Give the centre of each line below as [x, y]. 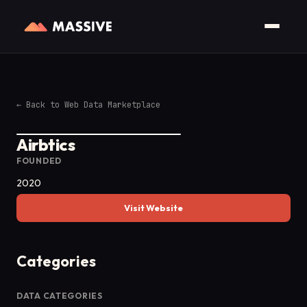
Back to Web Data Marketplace [93, 105]
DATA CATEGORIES [60, 295]
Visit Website [153, 208]
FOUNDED [39, 161]
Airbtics [46, 145]
